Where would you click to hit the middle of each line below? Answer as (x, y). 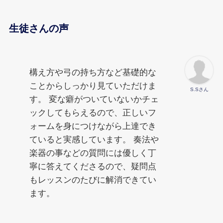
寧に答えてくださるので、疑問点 (93, 166)
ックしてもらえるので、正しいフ (93, 112)
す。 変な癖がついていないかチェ (94, 99)
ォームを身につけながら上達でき (93, 126)
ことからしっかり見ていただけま (93, 86)
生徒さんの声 (39, 29)
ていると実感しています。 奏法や (94, 139)
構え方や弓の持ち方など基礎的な (93, 72)
